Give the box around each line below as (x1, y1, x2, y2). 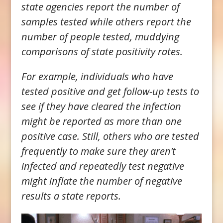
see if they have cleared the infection (21, 100, 181, 113)
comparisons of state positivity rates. (21, 45, 183, 59)
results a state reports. (21, 189, 121, 203)
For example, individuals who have (21, 70, 173, 84)
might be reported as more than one (21, 114, 182, 128)
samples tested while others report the (21, 15, 191, 29)
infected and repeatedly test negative (21, 159, 184, 173)
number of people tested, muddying (21, 30, 179, 44)
